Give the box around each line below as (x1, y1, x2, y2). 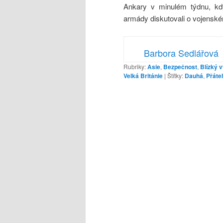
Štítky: (167, 71, 183, 80)
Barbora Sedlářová (144, 46, 219, 59)
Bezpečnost (163, 62, 197, 71)
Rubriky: (123, 62, 146, 71)
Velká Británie (123, 71, 163, 80)
